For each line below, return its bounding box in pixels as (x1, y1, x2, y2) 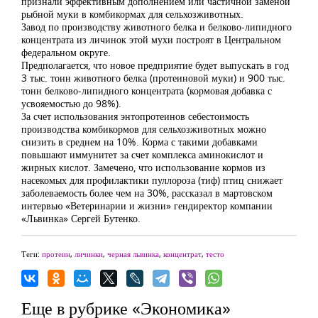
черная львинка (107, 248, 159, 259)
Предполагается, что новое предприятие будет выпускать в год (21, 58, 289, 72)
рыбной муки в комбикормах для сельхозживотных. (21, 7, 243, 21)
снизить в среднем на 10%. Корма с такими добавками (21, 135, 258, 148)
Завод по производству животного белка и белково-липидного (21, 20, 292, 33)
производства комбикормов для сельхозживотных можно (21, 122, 266, 136)
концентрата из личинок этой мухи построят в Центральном (21, 33, 281, 46)
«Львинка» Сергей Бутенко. (21, 212, 141, 225)
